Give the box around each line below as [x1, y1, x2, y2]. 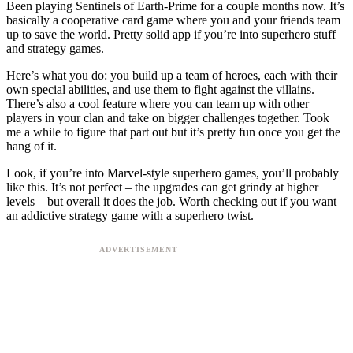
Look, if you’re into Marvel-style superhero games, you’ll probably [6, 165, 339, 180]
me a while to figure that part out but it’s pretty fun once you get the [6, 124, 340, 139]
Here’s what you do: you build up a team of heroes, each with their [6, 68, 337, 82]
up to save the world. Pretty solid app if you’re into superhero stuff [6, 27, 336, 41]
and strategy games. [6, 41, 104, 55]
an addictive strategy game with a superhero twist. [6, 208, 254, 222]
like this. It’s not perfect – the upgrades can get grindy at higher [6, 180, 318, 194]
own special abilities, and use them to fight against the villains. [6, 82, 314, 96]
